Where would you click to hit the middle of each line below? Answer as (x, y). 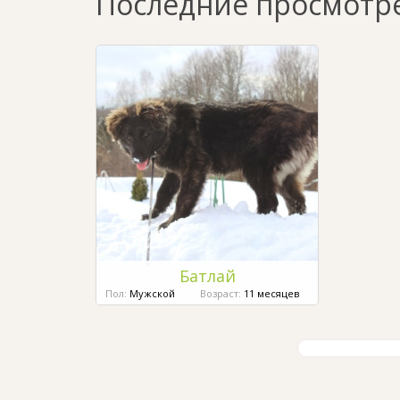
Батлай (207, 276)
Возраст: (221, 294)
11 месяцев (270, 294)
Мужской (152, 294)
